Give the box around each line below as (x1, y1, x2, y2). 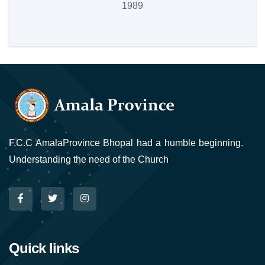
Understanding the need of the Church (9, 154, 169, 164)
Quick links (9, 240, 79, 256)
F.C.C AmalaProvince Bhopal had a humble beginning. (9, 138, 243, 148)
